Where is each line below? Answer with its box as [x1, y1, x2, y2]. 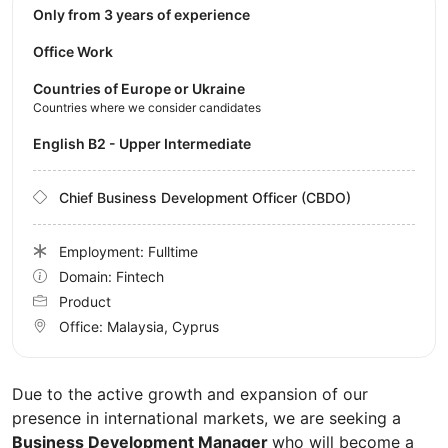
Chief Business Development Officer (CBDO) [59, 188, 351, 206]
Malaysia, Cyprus [107, 317, 219, 335]
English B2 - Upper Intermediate [42, 134, 251, 152]
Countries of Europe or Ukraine [33, 79, 245, 97]
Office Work [33, 42, 113, 60]
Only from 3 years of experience [44, 5, 250, 23]
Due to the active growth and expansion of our [12, 383, 368, 404]
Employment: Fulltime [59, 242, 198, 260]
